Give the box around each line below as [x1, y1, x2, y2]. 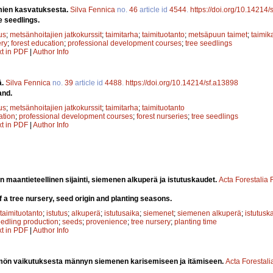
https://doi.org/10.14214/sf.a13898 [126, 78, 238, 87]
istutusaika [104, 209, 140, 218]
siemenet [143, 209, 174, 218]
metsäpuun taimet [188, 30, 247, 39]
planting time [174, 218, 217, 227]
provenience [86, 218, 127, 227]
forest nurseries [136, 112, 188, 121]
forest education [11, 38, 64, 48]
